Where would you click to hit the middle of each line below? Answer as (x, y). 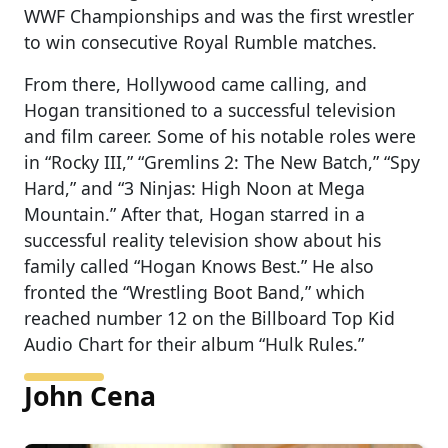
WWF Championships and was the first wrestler (219, 15)
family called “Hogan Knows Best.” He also (199, 265)
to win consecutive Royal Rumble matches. (203, 41)
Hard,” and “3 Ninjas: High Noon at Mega (194, 187)
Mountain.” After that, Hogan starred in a (194, 213)
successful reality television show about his (202, 239)
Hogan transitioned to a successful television (210, 109)
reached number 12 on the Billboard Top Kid (209, 317)
